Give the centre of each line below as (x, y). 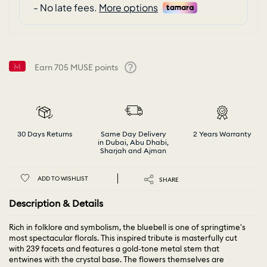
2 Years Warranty (223, 134)
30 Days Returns (44, 134)
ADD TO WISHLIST (63, 179)
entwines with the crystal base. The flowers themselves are (117, 260)
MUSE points (94, 68)
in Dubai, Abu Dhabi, (133, 142)
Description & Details (56, 203)
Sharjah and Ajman (133, 151)
